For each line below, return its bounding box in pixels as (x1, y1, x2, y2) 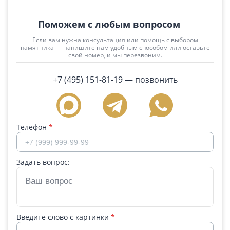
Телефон (16, 122, 49, 132)
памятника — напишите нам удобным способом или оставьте (20, 43, 210, 52)
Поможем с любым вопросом (38, 18, 180, 30)
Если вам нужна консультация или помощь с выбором (32, 35, 198, 44)
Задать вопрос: (16, 157, 70, 167)
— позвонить (122, 74, 178, 85)
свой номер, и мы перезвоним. (68, 51, 162, 60)
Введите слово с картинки (16, 212, 111, 222)
